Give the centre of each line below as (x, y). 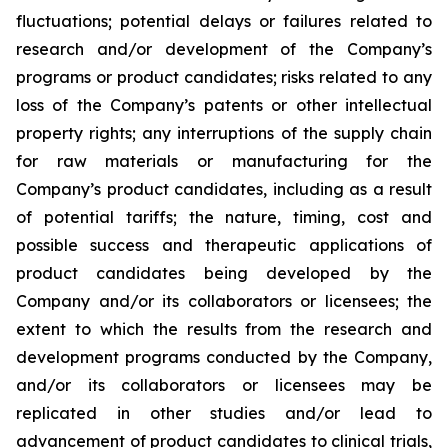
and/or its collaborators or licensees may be (224, 385)
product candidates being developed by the (224, 273)
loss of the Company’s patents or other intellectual (224, 105)
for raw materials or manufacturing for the (224, 161)
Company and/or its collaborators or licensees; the (224, 301)
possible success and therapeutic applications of (224, 245)
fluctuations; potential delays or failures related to (224, 21)
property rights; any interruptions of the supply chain (224, 133)
